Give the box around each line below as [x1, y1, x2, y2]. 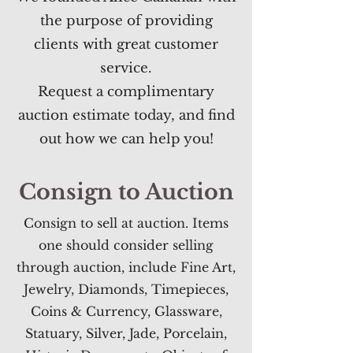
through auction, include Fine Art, [17, 259, 236, 275]
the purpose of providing [39, 13, 213, 29]
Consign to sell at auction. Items [24, 215, 229, 231]
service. [100, 60, 152, 76]
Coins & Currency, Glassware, [30, 303, 222, 319]
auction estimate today [17, 107, 171, 124]
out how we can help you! [39, 131, 214, 147]
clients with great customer [34, 36, 218, 53]
